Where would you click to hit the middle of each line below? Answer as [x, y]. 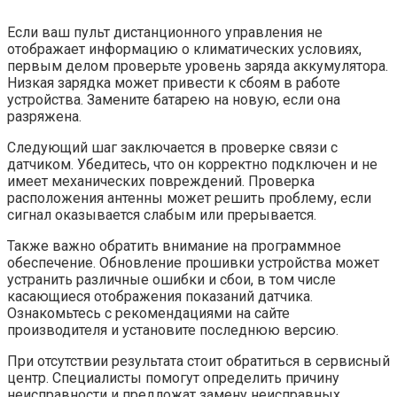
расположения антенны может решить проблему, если [189, 198]
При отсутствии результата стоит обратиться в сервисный [198, 361]
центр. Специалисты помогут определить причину [173, 378]
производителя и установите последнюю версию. [173, 330]
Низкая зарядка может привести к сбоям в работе [174, 82]
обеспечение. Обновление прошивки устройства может [193, 262]
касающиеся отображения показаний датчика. [160, 296]
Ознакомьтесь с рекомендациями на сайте [148, 313]
